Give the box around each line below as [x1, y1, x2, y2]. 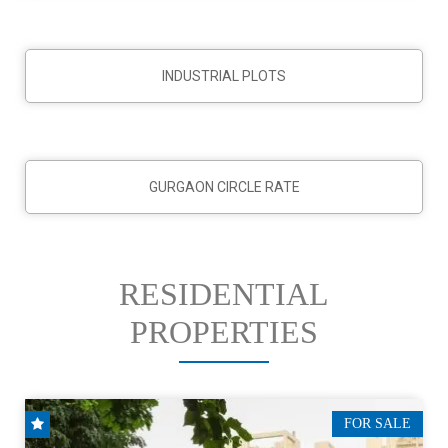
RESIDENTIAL [119, 275, 329, 312]
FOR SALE [344, 415, 411, 431]
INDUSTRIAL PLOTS [162, 68, 286, 85]
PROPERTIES [130, 313, 318, 350]
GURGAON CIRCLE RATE [148, 179, 300, 196]
